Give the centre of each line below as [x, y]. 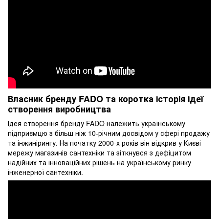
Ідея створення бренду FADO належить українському [97, 123]
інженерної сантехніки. [45, 172]
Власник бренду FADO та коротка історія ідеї [106, 99]
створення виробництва [59, 109]
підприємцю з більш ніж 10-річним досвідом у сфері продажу [109, 133]
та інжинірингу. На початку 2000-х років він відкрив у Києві [104, 143]
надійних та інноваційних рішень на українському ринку [99, 163]
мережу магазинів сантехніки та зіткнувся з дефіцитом [99, 153]
